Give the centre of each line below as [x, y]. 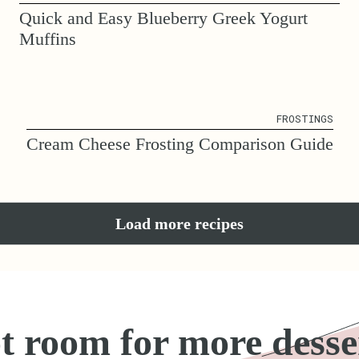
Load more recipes [179, 224]
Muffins [48, 39]
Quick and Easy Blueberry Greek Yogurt [163, 18]
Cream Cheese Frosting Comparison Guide [179, 144]
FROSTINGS [305, 119]
